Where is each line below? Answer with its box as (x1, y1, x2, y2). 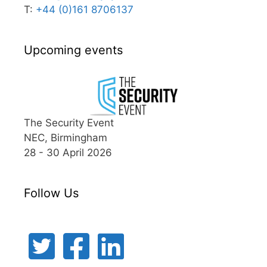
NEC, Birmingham (24, 131, 107, 144)
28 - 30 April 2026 (24, 146, 112, 159)
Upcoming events (24, 42, 123, 57)
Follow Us (24, 185, 79, 200)
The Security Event (24, 116, 114, 129)
